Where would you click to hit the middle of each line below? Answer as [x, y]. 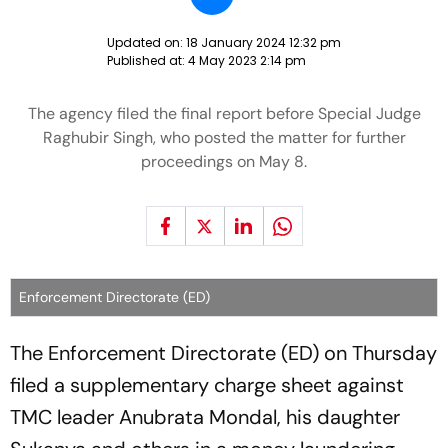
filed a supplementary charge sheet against [207, 385]
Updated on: [146, 42]
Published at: [147, 60]
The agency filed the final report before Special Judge [224, 113]
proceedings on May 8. [224, 161]
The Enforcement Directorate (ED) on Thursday [223, 353]
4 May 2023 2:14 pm [247, 60]
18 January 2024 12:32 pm [263, 42]
